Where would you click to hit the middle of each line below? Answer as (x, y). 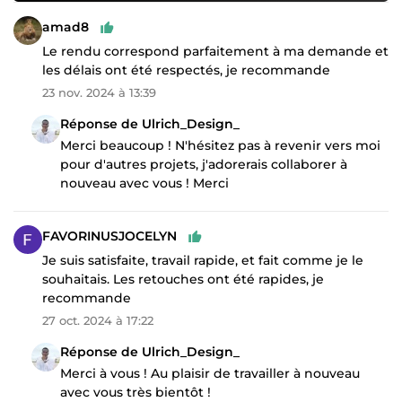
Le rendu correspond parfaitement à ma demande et (215, 51)
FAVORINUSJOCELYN (109, 236)
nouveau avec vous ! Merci (144, 183)
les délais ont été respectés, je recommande (186, 70)
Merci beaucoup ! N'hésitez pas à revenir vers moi (220, 145)
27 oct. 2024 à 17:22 (98, 320)
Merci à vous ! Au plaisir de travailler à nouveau (210, 373)
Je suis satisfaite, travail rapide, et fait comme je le (203, 260)
